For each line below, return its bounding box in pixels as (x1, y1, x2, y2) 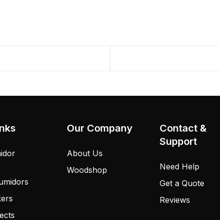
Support (160, 136, 197, 148)
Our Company (66, 122, 133, 135)
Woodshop (66, 165, 107, 175)
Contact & (160, 122, 207, 135)
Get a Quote (160, 178, 205, 189)
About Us (66, 148, 103, 159)
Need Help (160, 162, 200, 172)
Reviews (160, 195, 191, 205)
